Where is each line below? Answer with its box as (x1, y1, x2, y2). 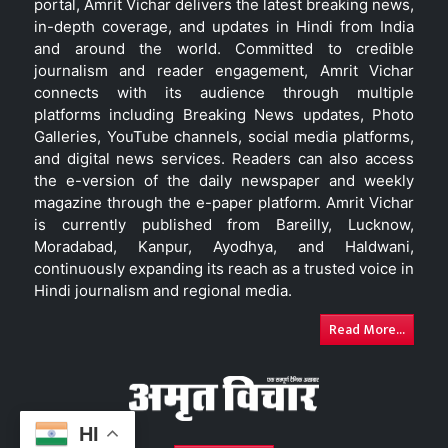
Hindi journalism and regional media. (34, 280, 292, 300)
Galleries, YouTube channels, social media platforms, (34, 126, 414, 146)
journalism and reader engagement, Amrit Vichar (34, 60, 414, 80)
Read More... (329, 317, 405, 341)
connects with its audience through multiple (34, 82, 414, 102)
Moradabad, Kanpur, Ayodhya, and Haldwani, (34, 236, 414, 256)
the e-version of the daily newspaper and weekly (34, 170, 414, 190)
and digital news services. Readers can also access (34, 148, 414, 168)
